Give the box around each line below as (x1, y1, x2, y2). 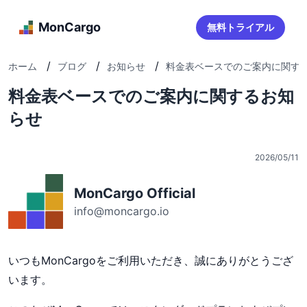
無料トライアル (207, 21, 274, 33)
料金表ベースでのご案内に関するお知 (8, 86, 294, 106)
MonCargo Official (74, 185, 195, 201)
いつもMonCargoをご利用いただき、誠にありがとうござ (8, 254, 293, 267)
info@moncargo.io (74, 204, 169, 218)
